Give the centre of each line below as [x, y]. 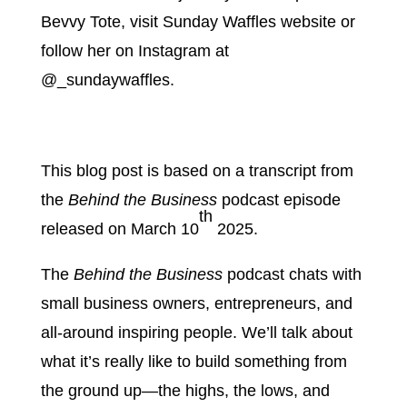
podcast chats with [292, 274]
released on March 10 [119, 229]
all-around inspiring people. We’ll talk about [196, 333]
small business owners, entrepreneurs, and [196, 303]
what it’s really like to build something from [194, 362]
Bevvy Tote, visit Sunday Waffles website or [198, 22]
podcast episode [278, 200]
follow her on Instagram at [134, 51]
